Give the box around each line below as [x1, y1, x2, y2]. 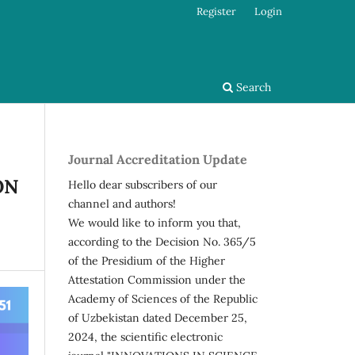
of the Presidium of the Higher [68, 253, 225, 268]
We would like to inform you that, [68, 215, 241, 230]
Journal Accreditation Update [68, 151, 247, 167]
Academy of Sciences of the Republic [68, 291, 258, 306]
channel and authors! [68, 196, 176, 211]
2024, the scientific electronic [68, 329, 223, 344]
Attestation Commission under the [68, 272, 246, 287]
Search [233, 79, 271, 94]
